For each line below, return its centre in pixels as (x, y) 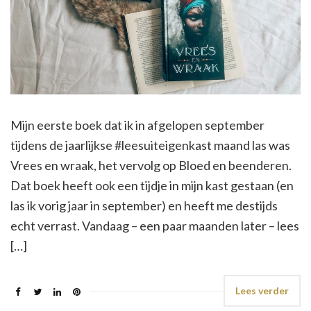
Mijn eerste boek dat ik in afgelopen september (137, 125)
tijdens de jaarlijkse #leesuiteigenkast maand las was (150, 145)
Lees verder (262, 290)
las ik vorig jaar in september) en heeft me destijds (144, 205)
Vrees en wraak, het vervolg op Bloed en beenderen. (151, 165)
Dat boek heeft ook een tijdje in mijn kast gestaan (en (152, 185)
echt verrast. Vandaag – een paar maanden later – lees (155, 225)
